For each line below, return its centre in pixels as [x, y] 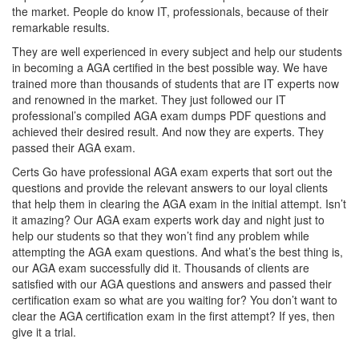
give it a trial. [44, 332]
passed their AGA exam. [74, 147]
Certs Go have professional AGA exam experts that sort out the [172, 171]
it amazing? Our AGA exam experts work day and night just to [168, 220]
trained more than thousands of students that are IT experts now [175, 83]
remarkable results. [61, 27]
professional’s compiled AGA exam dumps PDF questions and [169, 115]
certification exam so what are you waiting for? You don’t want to [175, 300]
